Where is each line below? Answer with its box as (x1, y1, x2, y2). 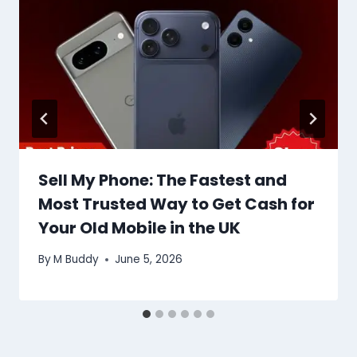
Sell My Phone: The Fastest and (38, 169, 287, 192)
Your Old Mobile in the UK (38, 217, 241, 240)
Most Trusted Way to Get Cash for (38, 193, 315, 216)
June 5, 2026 (115, 252, 183, 268)
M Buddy (53, 252, 100, 268)
